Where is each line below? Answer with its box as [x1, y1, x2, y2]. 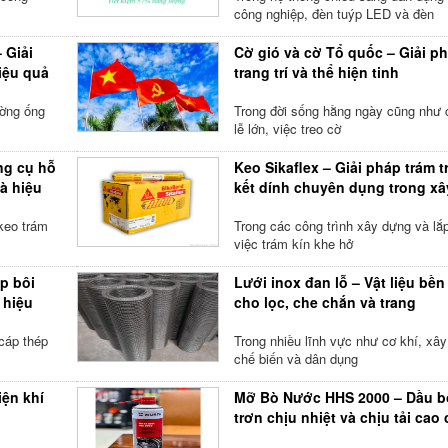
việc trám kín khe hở [233, 234, 353, 253]
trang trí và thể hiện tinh [233, 62, 399, 82]
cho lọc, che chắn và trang [233, 292, 416, 312]
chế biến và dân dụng [233, 349, 358, 368]
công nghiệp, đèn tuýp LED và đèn [233, 4, 434, 23]
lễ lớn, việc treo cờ [233, 119, 341, 138]
